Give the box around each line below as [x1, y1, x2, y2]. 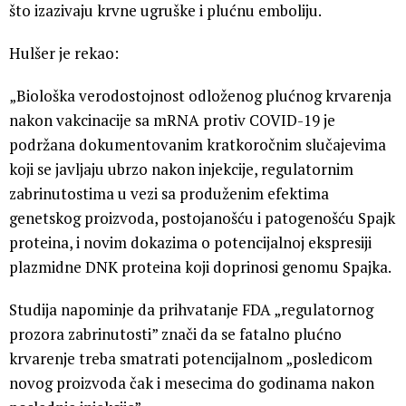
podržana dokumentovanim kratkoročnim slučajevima [9, 133, 386, 155]
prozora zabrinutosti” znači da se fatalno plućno [9, 323, 342, 344]
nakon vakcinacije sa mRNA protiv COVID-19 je [9, 109, 335, 130]
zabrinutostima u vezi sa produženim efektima [9, 182, 329, 204]
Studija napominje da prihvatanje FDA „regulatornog [9, 298, 373, 320]
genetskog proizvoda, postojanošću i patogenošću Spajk [9, 207, 395, 228]
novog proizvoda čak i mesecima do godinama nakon [9, 372, 374, 393]
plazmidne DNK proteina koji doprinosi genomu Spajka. [9, 256, 391, 277]
